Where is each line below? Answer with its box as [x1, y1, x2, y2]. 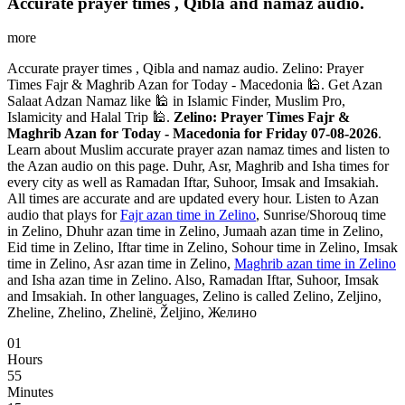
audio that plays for [7, 207, 120, 223]
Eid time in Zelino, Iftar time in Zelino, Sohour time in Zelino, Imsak [7, 240, 398, 256]
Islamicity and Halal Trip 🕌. [7, 109, 174, 126]
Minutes [7, 384, 53, 400]
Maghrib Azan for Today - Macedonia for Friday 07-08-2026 [7, 126, 378, 142]
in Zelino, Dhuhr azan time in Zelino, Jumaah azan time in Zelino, [7, 223, 383, 240]
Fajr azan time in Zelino [120, 207, 256, 223]
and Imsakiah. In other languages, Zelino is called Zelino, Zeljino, [7, 288, 381, 305]
